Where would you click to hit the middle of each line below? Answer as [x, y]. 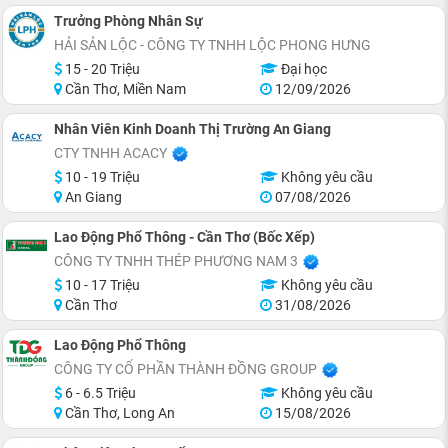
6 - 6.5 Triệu [99, 392]
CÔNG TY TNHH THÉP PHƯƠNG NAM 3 [176, 260]
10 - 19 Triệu [101, 176]
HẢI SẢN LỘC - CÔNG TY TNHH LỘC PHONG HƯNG [212, 44]
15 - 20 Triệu [101, 68]
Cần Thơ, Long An [118, 412]
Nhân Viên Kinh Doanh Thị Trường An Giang [192, 128]
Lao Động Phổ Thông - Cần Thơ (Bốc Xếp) [184, 236]
